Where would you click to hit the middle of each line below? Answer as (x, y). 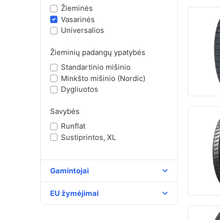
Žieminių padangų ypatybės (97, 53)
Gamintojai (69, 171)
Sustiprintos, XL (89, 137)
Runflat (73, 126)
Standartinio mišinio (96, 67)
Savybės (65, 111)
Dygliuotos (80, 89)
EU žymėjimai (74, 193)
